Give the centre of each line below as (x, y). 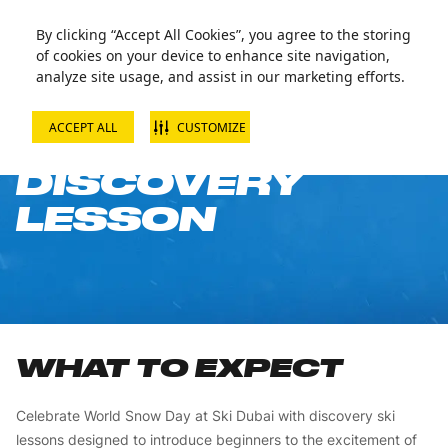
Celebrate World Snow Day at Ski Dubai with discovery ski (205, 415)
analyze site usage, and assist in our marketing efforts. (220, 76)
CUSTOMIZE (211, 127)
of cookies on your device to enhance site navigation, (213, 55)
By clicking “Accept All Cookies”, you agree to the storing (223, 34)
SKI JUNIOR (156, 145)
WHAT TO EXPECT (179, 367)
